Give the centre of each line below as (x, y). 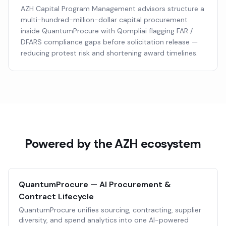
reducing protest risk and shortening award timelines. (109, 53)
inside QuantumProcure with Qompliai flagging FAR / (107, 31)
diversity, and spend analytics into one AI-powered (104, 220)
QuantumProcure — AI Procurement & (95, 184)
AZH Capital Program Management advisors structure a (112, 9)
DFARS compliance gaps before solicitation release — (109, 42)
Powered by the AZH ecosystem (113, 144)
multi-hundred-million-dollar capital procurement (104, 20)
